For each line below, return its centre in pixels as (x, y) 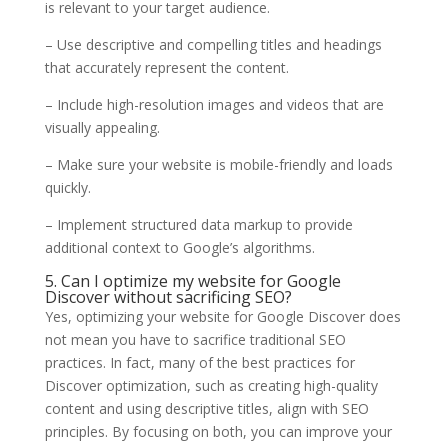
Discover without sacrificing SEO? (168, 296)
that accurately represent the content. (166, 67)
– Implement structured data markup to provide (198, 224)
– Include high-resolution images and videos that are (214, 104)
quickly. (67, 187)
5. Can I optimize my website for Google (192, 280)
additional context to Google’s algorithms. (179, 247)
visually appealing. (102, 127)
